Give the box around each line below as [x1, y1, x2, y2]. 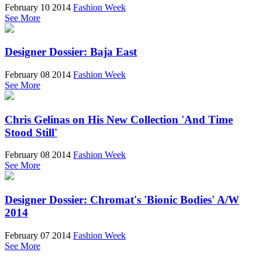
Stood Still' [5, 126, 57, 139]
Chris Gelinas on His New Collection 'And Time [5, 113, 233, 126]
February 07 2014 [5, 230, 71, 240]
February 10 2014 [5, 2, 71, 12]
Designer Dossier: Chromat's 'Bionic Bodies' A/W [5, 194, 239, 206]
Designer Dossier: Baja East [5, 46, 137, 58]
